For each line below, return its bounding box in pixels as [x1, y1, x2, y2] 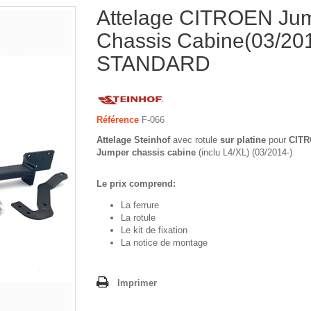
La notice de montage [121, 237, 208, 249]
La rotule [121, 212, 158, 224]
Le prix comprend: [96, 178, 176, 190]
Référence [96, 115, 139, 126]
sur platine [217, 135, 266, 146]
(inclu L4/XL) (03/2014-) [196, 147, 292, 158]
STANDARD [96, 52, 210, 75]
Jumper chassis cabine [96, 147, 196, 158]
